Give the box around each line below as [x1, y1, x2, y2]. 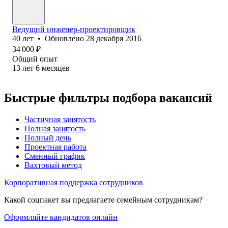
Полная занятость [24, 124, 85, 133]
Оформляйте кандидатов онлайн [4, 212, 118, 221]
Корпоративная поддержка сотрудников [4, 178, 143, 187]
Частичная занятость [24, 115, 96, 124]
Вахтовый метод [24, 160, 82, 169]
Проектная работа [24, 142, 87, 151]
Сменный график [24, 151, 85, 160]
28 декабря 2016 [86, 34, 141, 43]
